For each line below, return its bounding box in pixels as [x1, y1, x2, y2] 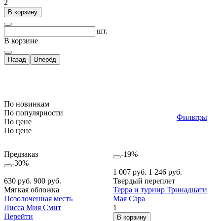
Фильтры [177, 112, 207, 121]
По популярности [4, 108, 63, 117]
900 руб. [34, 176, 61, 185]
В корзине [4, 36, 38, 45]
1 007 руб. [113, 167, 148, 176]
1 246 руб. [148, 167, 182, 176]
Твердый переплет [113, 176, 175, 185]
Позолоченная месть [4, 194, 73, 203]
